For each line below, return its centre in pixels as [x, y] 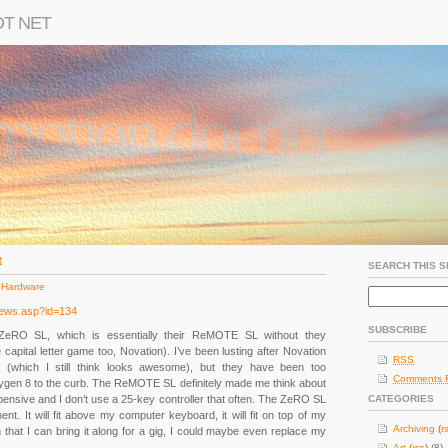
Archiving [414, 428]
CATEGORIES [401, 398]
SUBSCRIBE [397, 329]
